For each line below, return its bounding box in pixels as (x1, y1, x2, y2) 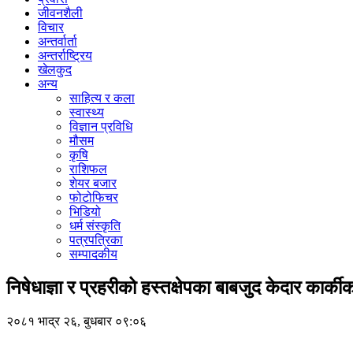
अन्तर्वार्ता (38, 35, 77, 48)
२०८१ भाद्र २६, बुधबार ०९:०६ (6, 314, 147, 328)
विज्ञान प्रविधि (69, 120, 132, 133)
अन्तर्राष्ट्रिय (38, 49, 92, 62)
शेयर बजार (69, 176, 117, 190)
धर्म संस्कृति (69, 219, 121, 232)
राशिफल (69, 162, 107, 176)
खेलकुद (38, 63, 72, 76)
